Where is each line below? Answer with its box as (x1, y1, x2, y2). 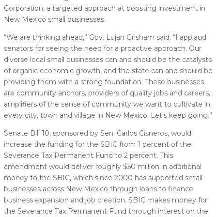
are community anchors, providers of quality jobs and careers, (4, 88, 210, 97)
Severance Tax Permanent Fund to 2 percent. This (4, 151, 173, 160)
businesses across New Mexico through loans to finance (4, 184, 193, 193)
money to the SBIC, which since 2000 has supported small (4, 173, 202, 182)
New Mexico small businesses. (4, 15, 106, 24)
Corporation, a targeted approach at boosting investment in (4, 3, 205, 13)
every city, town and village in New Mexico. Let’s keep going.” (4, 110, 212, 120)
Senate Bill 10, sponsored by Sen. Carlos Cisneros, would (4, 128, 191, 138)
